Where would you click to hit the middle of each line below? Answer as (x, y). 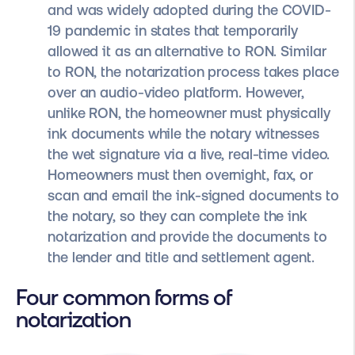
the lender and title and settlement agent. (183, 258)
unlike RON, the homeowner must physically (189, 113)
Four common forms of (124, 297)
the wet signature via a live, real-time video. (189, 155)
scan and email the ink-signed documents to (193, 196)
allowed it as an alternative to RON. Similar (187, 52)
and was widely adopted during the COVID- (189, 10)
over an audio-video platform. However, (176, 93)
